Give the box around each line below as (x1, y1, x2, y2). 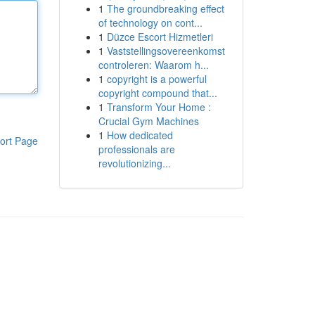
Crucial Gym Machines (98, 114, 199, 128)
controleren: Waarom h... (98, 58, 209, 72)
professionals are (98, 142, 175, 156)
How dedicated (106, 128, 173, 142)
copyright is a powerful (106, 72, 207, 86)
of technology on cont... (98, 15, 202, 30)
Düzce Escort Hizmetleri (106, 30, 213, 44)
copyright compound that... (98, 86, 217, 100)
